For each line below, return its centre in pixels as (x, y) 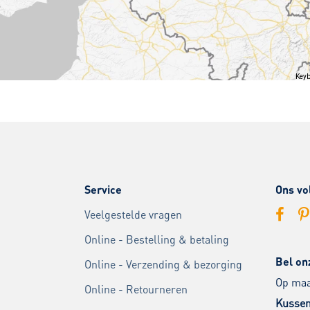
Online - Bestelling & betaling (157, 240)
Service (103, 190)
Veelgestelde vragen (133, 215)
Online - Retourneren (136, 290)
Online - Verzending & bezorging (163, 265)
